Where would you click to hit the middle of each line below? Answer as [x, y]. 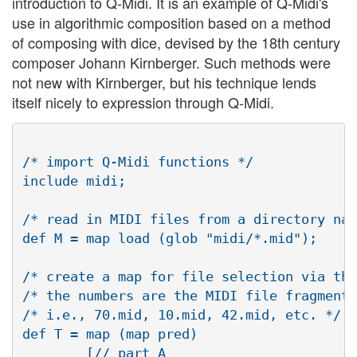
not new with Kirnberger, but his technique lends [164, 82]
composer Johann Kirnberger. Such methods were [171, 63]
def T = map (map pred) [110, 333]
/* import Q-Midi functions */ [138, 161]
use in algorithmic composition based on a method [171, 23]
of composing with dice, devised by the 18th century [176, 43]
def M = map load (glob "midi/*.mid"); [170, 238]
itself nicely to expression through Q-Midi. [143, 102]
